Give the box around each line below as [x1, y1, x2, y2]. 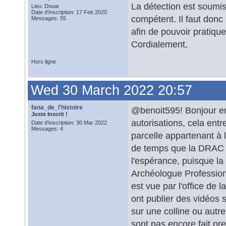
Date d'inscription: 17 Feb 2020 [31, 9, 107, 15]
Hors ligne [31, 59, 56, 65]
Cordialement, [131, 39, 188, 49]
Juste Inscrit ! [31, 111, 68, 117]
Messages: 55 [31, 15, 66, 21]
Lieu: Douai [31, 3, 59, 9]
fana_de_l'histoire [31, 104, 83, 111]
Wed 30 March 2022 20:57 [31, 83, 192, 98]
